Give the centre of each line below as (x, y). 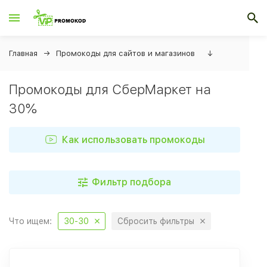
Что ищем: (30, 221)
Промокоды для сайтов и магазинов (125, 53)
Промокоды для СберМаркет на (110, 89)
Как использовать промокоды (133, 139)
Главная (23, 53)
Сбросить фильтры (156, 221)
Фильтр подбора (131, 182)
